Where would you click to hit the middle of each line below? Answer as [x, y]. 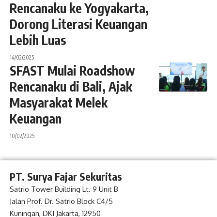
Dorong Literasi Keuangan [78, 24]
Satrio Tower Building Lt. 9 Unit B [64, 189]
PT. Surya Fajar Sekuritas [66, 176]
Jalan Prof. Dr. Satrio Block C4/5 [61, 201]
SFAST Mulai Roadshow [72, 70]
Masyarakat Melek [59, 102]
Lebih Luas [38, 40]
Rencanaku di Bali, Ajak [71, 86]
